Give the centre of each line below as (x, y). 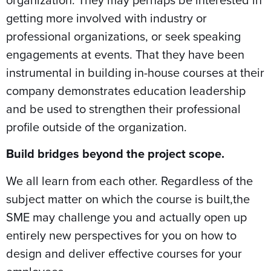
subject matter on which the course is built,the (128, 198)
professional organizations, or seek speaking (123, 36)
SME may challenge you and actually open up (126, 217)
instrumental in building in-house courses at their (135, 72)
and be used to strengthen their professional (123, 108)
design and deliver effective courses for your (124, 253)
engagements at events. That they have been (125, 54)
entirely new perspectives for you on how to (121, 235)
